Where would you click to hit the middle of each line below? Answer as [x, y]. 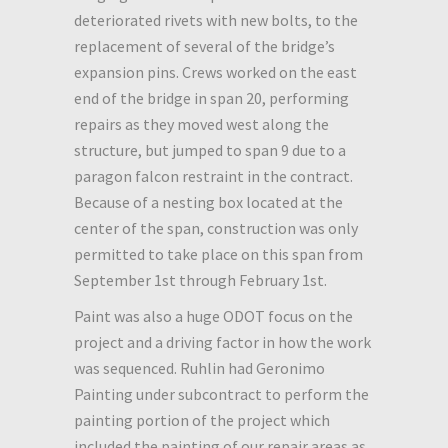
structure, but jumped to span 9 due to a [210, 149]
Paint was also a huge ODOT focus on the [213, 315]
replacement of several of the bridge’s [204, 45]
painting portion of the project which [202, 419]
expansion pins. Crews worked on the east [215, 71]
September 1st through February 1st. [200, 279]
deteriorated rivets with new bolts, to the [216, 19]
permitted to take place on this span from [218, 253]
